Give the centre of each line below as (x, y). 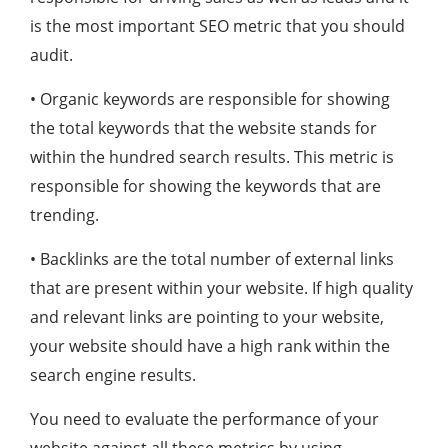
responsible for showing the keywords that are (205, 186)
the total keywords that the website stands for (203, 128)
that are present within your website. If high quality (221, 288)
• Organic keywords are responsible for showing (210, 99)
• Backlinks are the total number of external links (212, 259)
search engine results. (113, 375)
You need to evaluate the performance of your (204, 419)
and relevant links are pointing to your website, (207, 317)
